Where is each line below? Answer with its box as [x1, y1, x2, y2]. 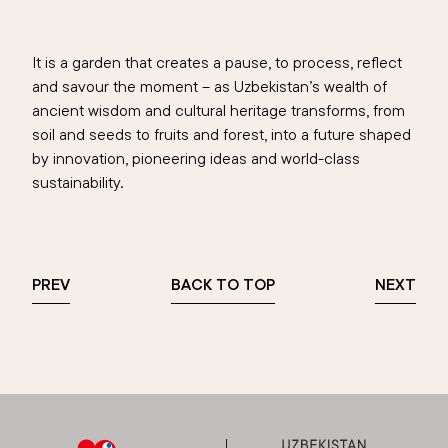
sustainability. [32, 172, 127, 193]
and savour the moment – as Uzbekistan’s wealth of [32, 76, 387, 97]
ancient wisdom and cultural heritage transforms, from [32, 100, 405, 121]
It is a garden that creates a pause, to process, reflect [32, 52, 402, 73]
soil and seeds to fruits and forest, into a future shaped [32, 124, 411, 145]
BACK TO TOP [170, 274, 275, 295]
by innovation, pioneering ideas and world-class [32, 148, 360, 169]
